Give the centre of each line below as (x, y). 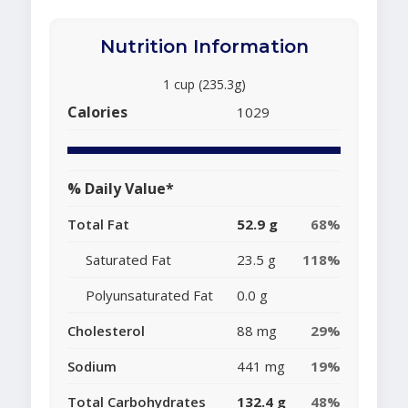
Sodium (92, 367)
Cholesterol (106, 331)
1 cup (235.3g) (204, 85)
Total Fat (98, 224)
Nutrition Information (204, 47)
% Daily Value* (121, 189)
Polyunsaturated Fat (149, 296)
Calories (97, 112)
